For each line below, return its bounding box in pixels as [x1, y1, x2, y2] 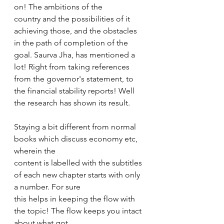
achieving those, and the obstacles [14, 26, 139, 35]
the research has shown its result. [14, 98, 132, 107]
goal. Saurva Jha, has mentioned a [14, 50, 137, 59]
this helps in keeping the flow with [14, 194, 137, 203]
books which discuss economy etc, [14, 134, 139, 143]
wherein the [14, 146, 57, 155]
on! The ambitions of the [14, 2, 104, 11]
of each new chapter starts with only [14, 170, 142, 179]
